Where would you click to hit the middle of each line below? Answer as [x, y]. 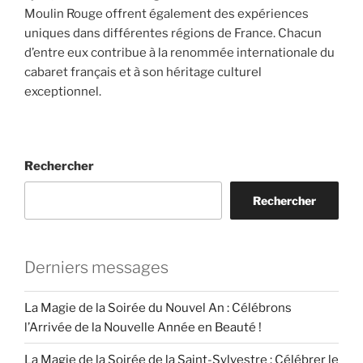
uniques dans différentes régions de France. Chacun [173, 34]
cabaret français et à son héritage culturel [143, 73]
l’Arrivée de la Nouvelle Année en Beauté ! [143, 327]
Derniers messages [96, 268]
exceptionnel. [63, 92]
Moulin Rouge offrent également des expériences [167, 14]
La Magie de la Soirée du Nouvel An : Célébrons [158, 307]
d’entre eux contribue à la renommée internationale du [179, 53]
